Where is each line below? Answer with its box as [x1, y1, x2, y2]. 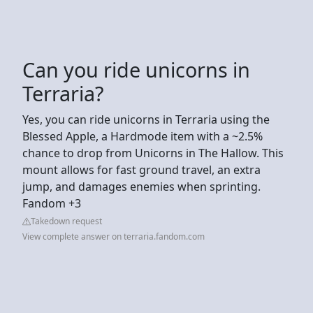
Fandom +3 [22, 195, 81, 211]
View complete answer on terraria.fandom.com [22, 230, 205, 242]
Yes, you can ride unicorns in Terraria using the [22, 111, 270, 127]
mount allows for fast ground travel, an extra [22, 161, 261, 177]
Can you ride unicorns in [22, 55, 250, 83]
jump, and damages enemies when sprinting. [22, 178, 261, 194]
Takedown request [31, 214, 102, 227]
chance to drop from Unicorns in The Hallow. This [22, 145, 284, 161]
